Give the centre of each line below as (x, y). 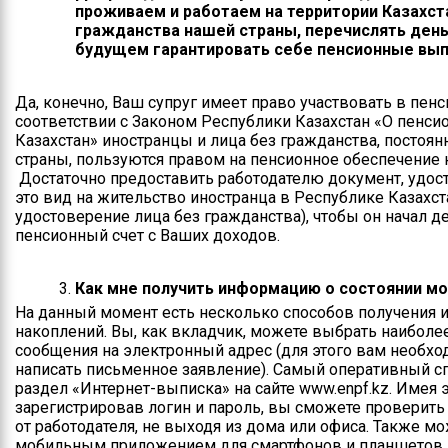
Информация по (240, 162)
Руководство (232, 65)
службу (214, 219)
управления (226, 123)
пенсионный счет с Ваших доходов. (147, 235)
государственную (247, 200)
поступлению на (241, 181)
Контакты (221, 26)
